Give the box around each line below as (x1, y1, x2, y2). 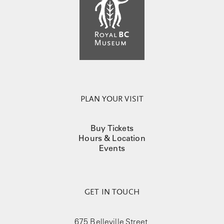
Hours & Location (78, 133, 145, 143)
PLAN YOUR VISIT (80, 95, 144, 103)
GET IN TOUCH (84, 188, 139, 196)
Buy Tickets (90, 123, 133, 133)
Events (99, 143, 125, 153)
